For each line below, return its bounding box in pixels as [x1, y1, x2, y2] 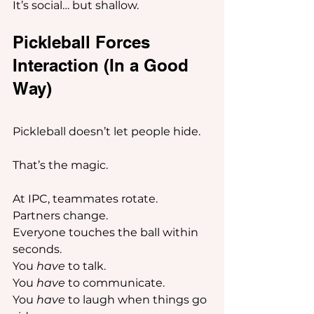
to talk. [65, 259, 106, 273]
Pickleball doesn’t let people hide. [13, 125, 200, 138]
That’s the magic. [13, 158, 108, 172]
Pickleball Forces [13, 32, 155, 52]
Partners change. [13, 209, 108, 222]
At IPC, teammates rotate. [13, 192, 158, 205]
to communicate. [65, 276, 165, 289]
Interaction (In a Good [13, 55, 193, 75]
